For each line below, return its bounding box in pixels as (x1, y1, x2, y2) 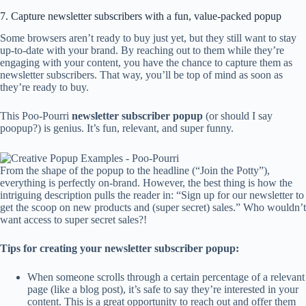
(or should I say (203, 110, 273, 122)
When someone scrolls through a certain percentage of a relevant (27, 270, 305, 283)
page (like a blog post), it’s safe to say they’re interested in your (27, 283, 298, 295)
